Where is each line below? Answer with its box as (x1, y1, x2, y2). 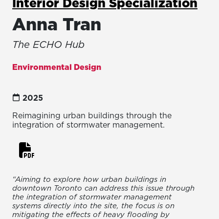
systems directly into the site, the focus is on (12, 200, 175, 211)
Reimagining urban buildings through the (12, 110, 172, 121)
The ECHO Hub (12, 38, 85, 52)
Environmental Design (12, 62, 101, 73)
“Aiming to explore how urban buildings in (12, 174, 166, 185)
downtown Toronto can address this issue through (12, 183, 195, 194)
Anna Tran (12, 12, 101, 37)
